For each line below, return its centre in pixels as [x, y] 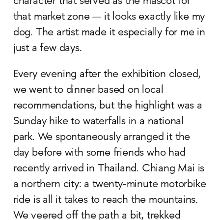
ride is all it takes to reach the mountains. [106, 200]
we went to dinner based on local [88, 90]
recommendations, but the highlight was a [108, 106]
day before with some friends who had [99, 153]
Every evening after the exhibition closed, [107, 74]
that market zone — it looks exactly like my [109, 17]
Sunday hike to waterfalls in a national [98, 122]
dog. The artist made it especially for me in [109, 33]
